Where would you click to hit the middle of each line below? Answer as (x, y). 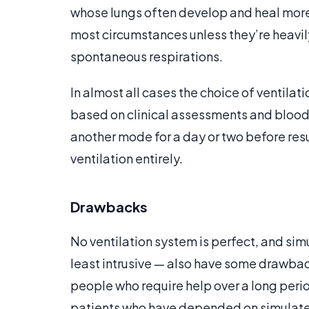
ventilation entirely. (127, 159)
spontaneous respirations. (147, 57)
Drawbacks (109, 207)
